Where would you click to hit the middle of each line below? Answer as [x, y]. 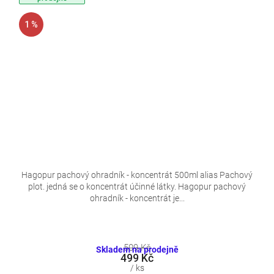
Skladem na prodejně [137, 249]
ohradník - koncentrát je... [137, 198]
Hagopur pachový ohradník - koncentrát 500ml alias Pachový [137, 175]
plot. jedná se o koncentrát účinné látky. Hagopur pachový [137, 187]
